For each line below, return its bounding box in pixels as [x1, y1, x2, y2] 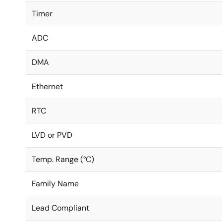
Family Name [32, 178, 79, 189]
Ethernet [32, 81, 63, 92]
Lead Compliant [32, 203, 89, 213]
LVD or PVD [32, 130, 72, 140]
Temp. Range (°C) [32, 154, 94, 165]
